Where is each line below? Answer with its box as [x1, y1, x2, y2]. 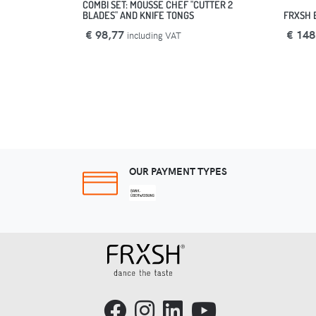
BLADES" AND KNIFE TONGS [83, 8, 194, 22]
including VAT [127, 29, 181, 42]
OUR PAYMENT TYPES [129, 164, 227, 178]
